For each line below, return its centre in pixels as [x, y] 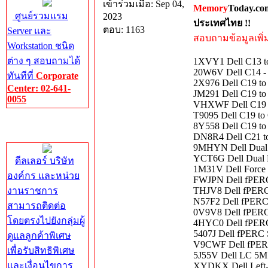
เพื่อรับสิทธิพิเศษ [41, 250]
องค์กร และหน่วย [43, 176]
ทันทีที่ [22, 76]
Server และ [29, 31]
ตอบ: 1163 [124, 30]
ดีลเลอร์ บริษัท [45, 161]
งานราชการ [33, 191]
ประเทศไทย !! [222, 23]
